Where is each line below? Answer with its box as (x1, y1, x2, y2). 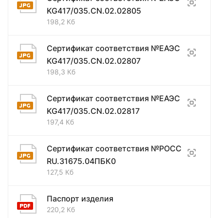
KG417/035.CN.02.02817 (47, 106, 140, 116)
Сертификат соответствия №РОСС (47, 143, 182, 153)
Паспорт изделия (47, 193, 113, 203)
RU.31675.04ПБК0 (47, 156, 116, 166)
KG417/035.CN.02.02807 (47, 55, 141, 66)
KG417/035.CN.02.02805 (47, 5, 141, 16)
